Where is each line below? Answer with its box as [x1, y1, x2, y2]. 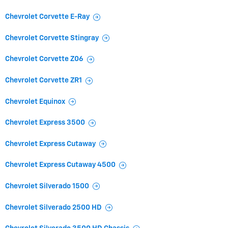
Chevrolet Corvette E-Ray [5, 13, 90, 21]
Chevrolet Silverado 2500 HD [5, 204, 102, 211]
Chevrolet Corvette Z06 [5, 55, 83, 63]
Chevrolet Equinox [5, 98, 65, 105]
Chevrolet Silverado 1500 [5, 182, 89, 190]
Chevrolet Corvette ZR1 [5, 77, 82, 84]
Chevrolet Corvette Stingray [5, 34, 99, 42]
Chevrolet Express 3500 [5, 119, 85, 127]
